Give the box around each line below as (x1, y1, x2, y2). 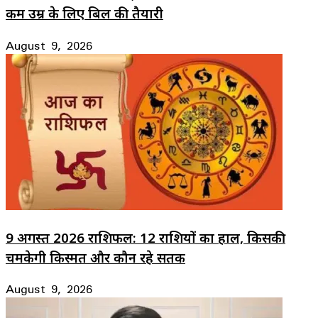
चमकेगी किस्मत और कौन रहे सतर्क (6, 248, 185, 266)
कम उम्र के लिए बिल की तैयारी (6, 4, 163, 23)
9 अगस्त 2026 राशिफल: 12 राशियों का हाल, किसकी (6, 228, 285, 246)
